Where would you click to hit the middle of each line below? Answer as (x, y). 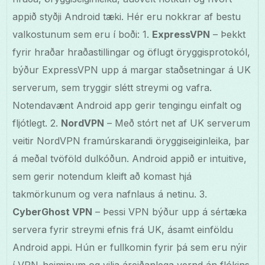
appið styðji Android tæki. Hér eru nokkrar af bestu (127, 17)
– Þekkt (228, 35)
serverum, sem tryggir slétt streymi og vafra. (112, 88)
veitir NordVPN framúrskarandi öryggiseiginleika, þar (131, 141)
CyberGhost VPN (53, 212)
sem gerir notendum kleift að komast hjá (102, 177)
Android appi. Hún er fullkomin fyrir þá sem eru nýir (130, 248)
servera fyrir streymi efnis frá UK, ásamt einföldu (123, 230)
